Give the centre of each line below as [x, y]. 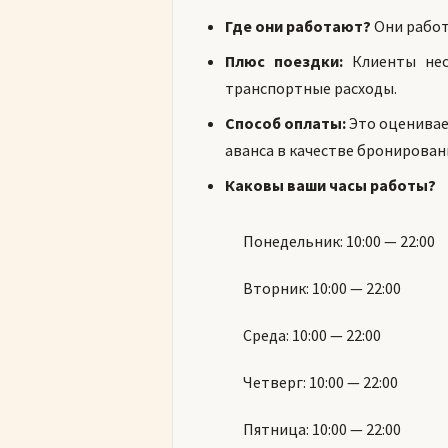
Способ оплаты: [286, 123]
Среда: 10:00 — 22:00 [312, 335]
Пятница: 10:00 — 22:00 [322, 429]
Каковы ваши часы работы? [330, 185]
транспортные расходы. [311, 88]
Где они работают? [298, 26]
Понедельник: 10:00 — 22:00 [339, 241]
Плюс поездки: [284, 61]
